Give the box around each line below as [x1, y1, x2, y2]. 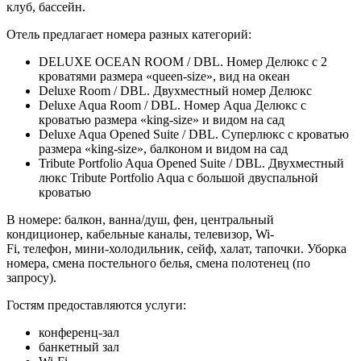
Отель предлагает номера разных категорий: [6, 27, 251, 41]
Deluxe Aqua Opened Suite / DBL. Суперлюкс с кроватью [39, 127, 349, 141]
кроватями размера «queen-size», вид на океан [39, 68, 290, 83]
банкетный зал [39, 339, 119, 354]
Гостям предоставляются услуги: [6, 297, 186, 312]
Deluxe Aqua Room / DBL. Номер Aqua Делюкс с [39, 98, 306, 112]
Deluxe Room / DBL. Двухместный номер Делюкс [39, 83, 312, 98]
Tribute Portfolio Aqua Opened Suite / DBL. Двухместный [39, 156, 344, 170]
